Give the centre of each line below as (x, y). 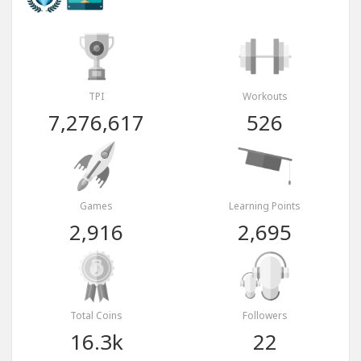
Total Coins (96, 316)
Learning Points (265, 206)
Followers (265, 316)
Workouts (265, 97)
